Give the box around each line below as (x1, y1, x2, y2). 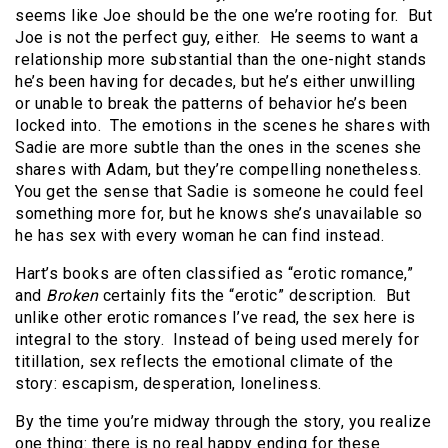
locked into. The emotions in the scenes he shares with (15, 116, 431, 136)
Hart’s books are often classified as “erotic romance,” (15, 264, 413, 284)
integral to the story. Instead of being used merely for (15, 330, 419, 350)
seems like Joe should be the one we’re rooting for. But (15, 6, 432, 26)
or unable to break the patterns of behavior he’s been (15, 94, 408, 114)
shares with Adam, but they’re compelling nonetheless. (15, 160, 426, 180)
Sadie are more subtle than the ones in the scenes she (15, 138, 422, 158)
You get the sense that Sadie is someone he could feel (15, 182, 424, 202)
